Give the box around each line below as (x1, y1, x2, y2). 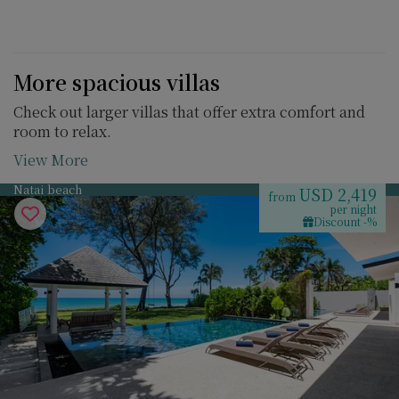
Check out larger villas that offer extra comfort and (13, 102, 365, 122)
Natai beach (13, 181, 82, 198)
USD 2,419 (298, 183, 377, 206)
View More (13, 150, 88, 170)
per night (330, 201, 377, 216)
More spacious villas (13, 68, 220, 97)
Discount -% (313, 214, 377, 229)
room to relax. (13, 121, 111, 142)
